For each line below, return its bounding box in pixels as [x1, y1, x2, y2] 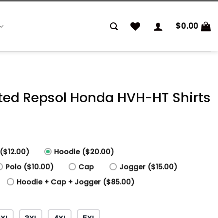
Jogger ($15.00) [119, 162, 177, 172]
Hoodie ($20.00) [54, 146, 114, 157]
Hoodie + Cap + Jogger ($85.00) [17, 177, 135, 187]
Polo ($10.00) [5, 162, 54, 172]
